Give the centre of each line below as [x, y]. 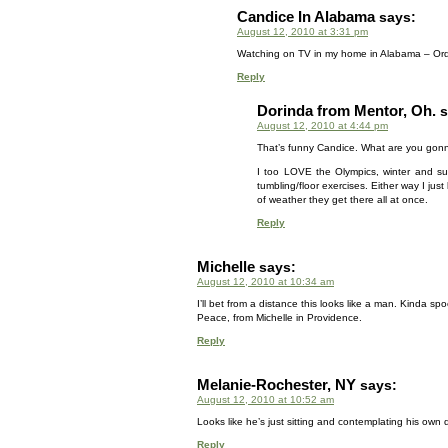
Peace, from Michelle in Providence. [279, 317]
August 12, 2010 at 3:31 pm [302, 31]
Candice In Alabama [306, 16]
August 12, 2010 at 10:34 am [265, 281]
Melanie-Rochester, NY [276, 384]
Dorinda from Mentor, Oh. [346, 110]
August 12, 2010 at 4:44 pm [322, 125]
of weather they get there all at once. [342, 199]
